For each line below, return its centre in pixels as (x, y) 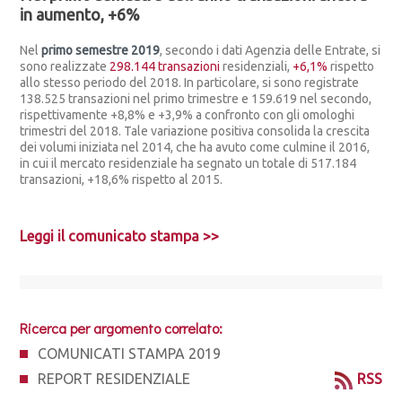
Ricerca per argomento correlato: (122, 328)
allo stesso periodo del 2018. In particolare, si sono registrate (190, 83)
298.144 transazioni (165, 66)
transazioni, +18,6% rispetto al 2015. (122, 179)
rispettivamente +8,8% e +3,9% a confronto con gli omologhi (188, 115)
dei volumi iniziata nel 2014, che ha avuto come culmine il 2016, (195, 147)
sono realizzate (65, 66)
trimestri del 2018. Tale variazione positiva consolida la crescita (195, 131)
